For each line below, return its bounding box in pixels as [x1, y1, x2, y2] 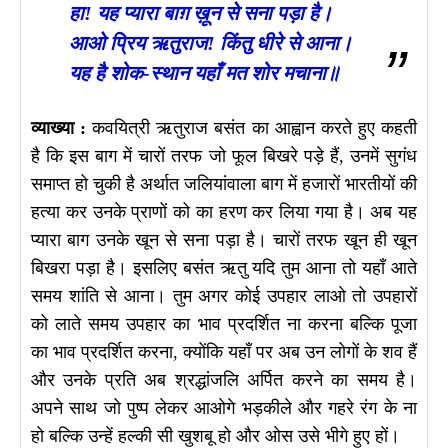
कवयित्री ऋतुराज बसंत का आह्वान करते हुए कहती [86, 117, 418, 138]
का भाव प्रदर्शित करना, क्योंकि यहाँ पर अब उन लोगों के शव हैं [31, 341, 417, 362]
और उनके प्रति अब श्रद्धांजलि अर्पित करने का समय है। [31, 369, 417, 390]
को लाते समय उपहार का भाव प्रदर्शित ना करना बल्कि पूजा [31, 313, 417, 334]
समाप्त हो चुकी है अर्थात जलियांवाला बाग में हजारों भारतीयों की [31, 173, 417, 194]
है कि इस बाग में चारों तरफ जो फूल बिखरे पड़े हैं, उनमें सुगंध [31, 145, 417, 166]
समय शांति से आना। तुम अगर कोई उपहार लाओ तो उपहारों [31, 285, 417, 306]
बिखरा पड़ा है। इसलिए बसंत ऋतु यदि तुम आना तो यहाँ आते [31, 257, 417, 278]
